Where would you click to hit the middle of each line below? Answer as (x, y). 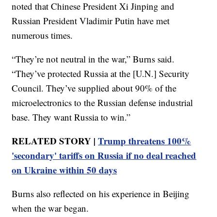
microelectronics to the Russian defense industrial (102, 102)
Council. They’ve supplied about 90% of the (94, 88)
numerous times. (42, 35)
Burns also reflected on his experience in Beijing (101, 193)
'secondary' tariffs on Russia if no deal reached (104, 155)
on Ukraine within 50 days (64, 170)
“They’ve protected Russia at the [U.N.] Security (101, 73)
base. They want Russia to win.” (71, 117)
